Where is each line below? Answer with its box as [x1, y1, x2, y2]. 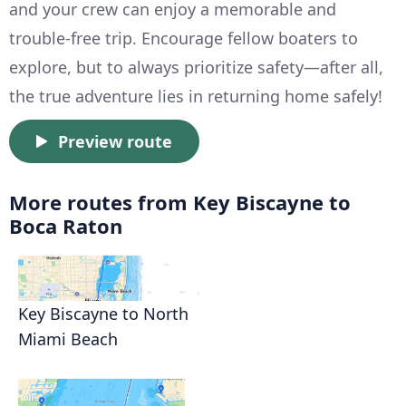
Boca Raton [9, 211, 122, 239]
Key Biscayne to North [18, 302, 188, 324]
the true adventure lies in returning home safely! [9, 84, 382, 107]
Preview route [58, 130, 172, 152]
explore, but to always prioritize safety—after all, [9, 55, 383, 78]
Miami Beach [18, 327, 118, 350]
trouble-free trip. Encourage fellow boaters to [9, 26, 358, 49]
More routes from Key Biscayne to [9, 188, 351, 216]
